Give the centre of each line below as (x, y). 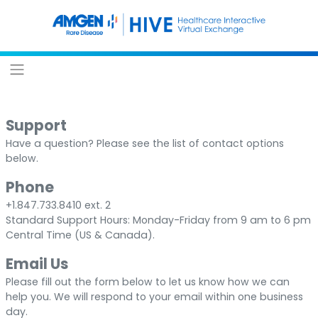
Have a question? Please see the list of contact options (144, 144)
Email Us (37, 264)
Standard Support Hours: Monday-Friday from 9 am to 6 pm (158, 220)
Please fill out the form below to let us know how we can (147, 282)
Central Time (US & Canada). (80, 235)
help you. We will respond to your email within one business (154, 297)
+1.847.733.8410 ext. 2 (58, 205)
